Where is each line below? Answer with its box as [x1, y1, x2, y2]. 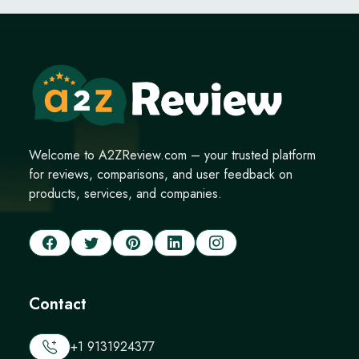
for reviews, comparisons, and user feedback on [29, 164, 292, 184]
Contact [29, 292, 87, 316]
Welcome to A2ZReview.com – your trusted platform [29, 145, 316, 164]
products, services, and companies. [29, 184, 222, 203]
